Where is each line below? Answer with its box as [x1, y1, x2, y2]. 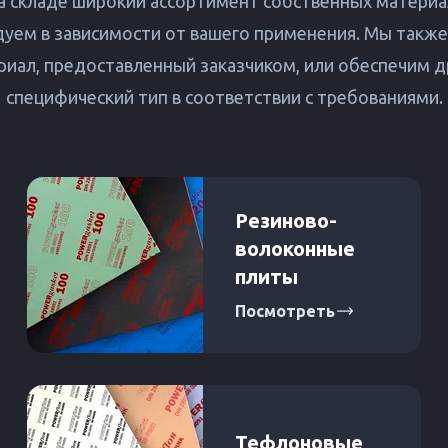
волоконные [234, 237, 355, 261]
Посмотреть [234, 302, 335, 321]
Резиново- [234, 209, 337, 233]
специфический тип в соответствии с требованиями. [5, 87, 443, 108]
